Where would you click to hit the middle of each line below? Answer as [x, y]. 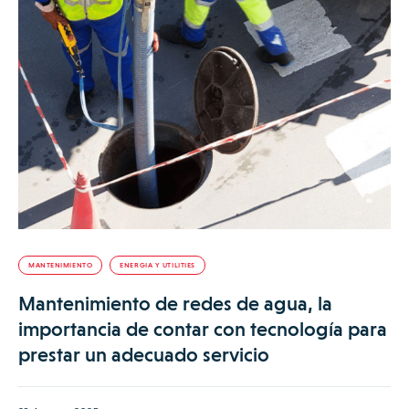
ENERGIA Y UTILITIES [157, 265]
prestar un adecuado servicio [144, 354]
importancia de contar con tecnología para [203, 329]
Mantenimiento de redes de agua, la [175, 303]
